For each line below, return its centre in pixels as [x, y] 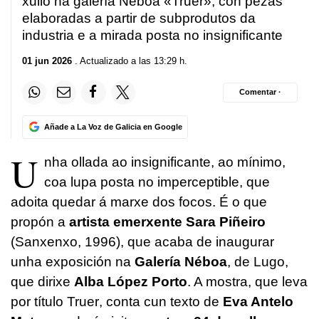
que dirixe [42, 281]
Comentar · [260, 92]
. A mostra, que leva [247, 281]
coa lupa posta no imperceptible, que [157, 182]
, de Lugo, [258, 261]
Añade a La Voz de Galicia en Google [113, 126]
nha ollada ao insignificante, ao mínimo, [165, 162]
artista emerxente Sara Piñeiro [167, 221]
